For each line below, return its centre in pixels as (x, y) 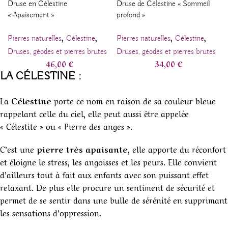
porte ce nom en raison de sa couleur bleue (134, 100)
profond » (131, 15)
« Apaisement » (31, 15)
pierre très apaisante (82, 149)
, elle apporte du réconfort (177, 149)
